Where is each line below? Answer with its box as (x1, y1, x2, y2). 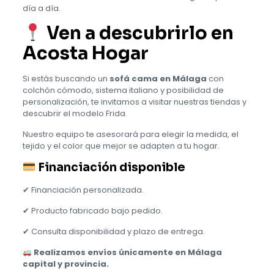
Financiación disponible (35, 160, 186, 176)
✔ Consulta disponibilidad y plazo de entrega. (22, 226, 205, 238)
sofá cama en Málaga (109, 73, 207, 85)
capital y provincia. (22, 258, 109, 270)
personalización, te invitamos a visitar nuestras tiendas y (22, 96, 246, 108)
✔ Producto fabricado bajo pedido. (22, 205, 163, 217)
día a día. (22, 2, 61, 15)
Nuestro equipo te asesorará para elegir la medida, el (22, 128, 239, 141)
